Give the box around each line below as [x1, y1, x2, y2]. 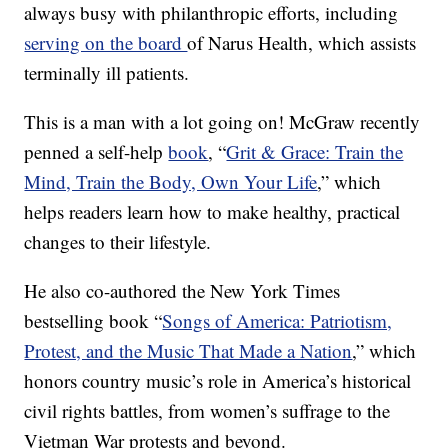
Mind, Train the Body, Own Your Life [24, 169, 318, 195]
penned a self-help [24, 139, 169, 165]
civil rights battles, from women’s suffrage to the [24, 398, 391, 424]
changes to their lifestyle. [24, 229, 212, 255]
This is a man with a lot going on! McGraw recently [24, 109, 421, 135]
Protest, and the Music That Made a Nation [24, 338, 353, 364]
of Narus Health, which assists [187, 30, 417, 56]
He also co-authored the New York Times [24, 278, 341, 304]
